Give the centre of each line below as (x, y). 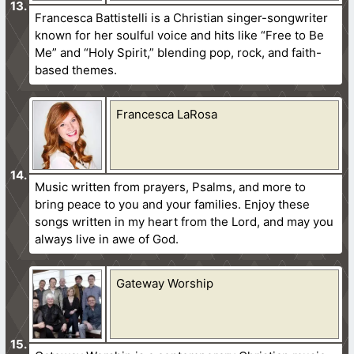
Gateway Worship (165, 283)
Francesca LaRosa (167, 114)
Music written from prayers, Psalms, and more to (171, 186)
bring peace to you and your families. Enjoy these (173, 204)
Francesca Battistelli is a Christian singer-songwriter (182, 17)
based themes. (76, 70)
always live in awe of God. (107, 239)
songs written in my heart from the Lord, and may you (185, 221)
